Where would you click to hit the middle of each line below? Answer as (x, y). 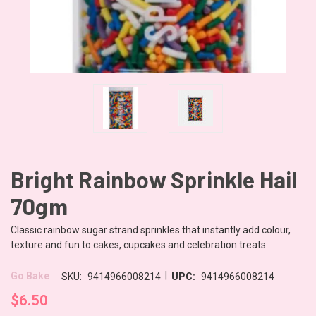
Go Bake (30, 276)
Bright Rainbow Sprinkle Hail (154, 179)
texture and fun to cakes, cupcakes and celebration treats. (139, 244)
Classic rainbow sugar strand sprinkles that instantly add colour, (151, 230)
